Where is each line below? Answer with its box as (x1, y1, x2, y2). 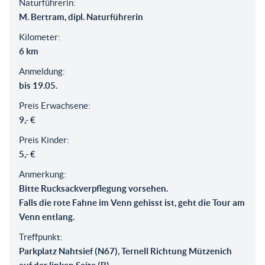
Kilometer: (19, 31, 60, 42)
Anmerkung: (19, 169, 66, 179)
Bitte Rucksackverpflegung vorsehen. (19, 183, 168, 193)
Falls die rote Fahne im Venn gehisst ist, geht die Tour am (19, 197, 245, 208)
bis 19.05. (19, 80, 57, 91)
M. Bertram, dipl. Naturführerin (19, 11, 143, 22)
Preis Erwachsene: (19, 100, 91, 111)
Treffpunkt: (19, 231, 63, 242)
